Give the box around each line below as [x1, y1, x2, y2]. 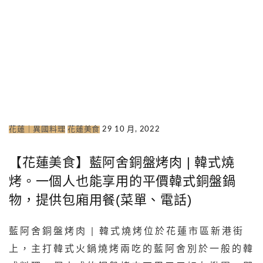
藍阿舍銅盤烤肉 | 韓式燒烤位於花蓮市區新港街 [9, 227, 244, 237]
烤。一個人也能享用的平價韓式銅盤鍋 [9, 174, 236, 189]
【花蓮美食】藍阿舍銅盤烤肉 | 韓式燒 [9, 155, 235, 170]
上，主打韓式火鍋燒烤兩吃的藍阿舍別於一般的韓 [9, 244, 254, 254]
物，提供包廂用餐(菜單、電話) [9, 193, 192, 208]
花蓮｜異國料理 [9, 126, 66, 134]
